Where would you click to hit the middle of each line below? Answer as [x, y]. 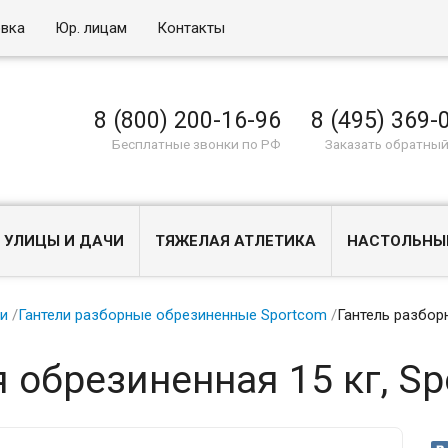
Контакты [191, 28]
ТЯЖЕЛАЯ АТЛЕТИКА [236, 241]
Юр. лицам [91, 28]
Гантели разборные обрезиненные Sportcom [173, 314]
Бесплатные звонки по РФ [197, 144]
